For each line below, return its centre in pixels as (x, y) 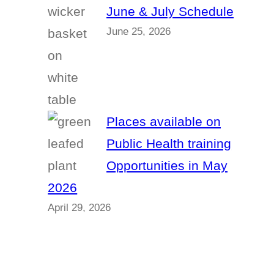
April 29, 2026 (80, 208)
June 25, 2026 (139, 32)
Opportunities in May (167, 166)
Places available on (164, 122)
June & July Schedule (170, 12)
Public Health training (169, 144)
